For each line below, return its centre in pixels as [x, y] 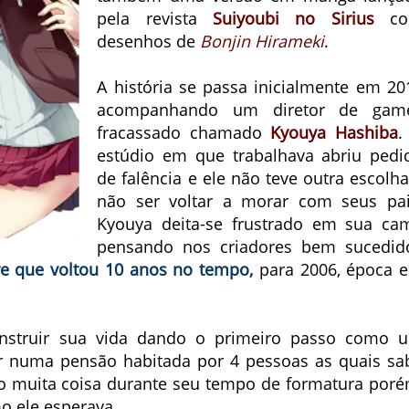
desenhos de [149, 41]
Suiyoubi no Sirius [294, 18]
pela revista [155, 18]
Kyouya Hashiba [334, 132]
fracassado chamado [184, 132]
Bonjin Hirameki [262, 41]
